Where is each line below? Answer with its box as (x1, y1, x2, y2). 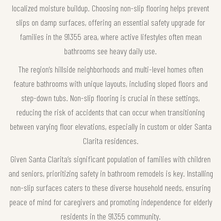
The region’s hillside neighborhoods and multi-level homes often (18, 63, 203, 74)
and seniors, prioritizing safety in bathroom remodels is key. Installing (8, 167, 213, 179)
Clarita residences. (82, 135, 139, 146)
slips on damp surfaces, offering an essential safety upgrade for (16, 16, 205, 28)
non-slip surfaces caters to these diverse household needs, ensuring (10, 182, 211, 193)
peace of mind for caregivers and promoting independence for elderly (9, 196, 212, 207)
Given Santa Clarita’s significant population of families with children (10, 153, 211, 164)
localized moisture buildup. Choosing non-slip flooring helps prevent (12, 2, 209, 13)
